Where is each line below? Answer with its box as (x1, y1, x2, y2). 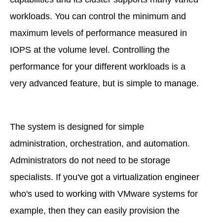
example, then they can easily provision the (10, 205, 180, 216)
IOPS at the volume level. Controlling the (10, 44, 170, 55)
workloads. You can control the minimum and (10, 11, 186, 21)
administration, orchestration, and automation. (10, 138, 190, 148)
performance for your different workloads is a (10, 61, 185, 72)
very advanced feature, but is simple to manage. (10, 78, 199, 88)
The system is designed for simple (10, 121, 144, 132)
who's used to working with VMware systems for (10, 188, 198, 199)
